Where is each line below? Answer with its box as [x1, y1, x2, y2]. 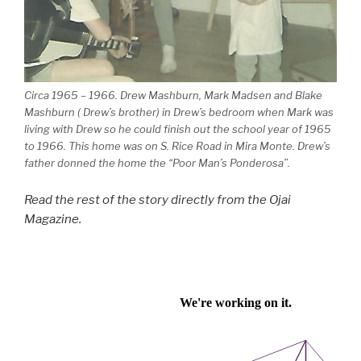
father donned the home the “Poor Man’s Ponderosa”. [24, 156, 290, 170]
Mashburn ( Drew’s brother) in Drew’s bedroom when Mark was [24, 106, 334, 119]
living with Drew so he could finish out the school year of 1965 [24, 122, 331, 136]
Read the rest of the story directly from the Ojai [24, 192, 291, 207]
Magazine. [24, 211, 81, 226]
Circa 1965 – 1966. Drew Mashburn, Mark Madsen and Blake [24, 89, 322, 102]
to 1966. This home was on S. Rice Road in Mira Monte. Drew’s [24, 139, 330, 153]
